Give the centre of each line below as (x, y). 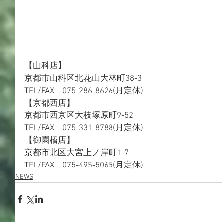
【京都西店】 (50, 103)
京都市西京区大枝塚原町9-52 (79, 116)
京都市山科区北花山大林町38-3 (83, 79)
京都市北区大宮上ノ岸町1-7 (77, 153)
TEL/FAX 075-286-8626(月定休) (84, 91)
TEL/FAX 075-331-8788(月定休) (84, 128)
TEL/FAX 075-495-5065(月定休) (84, 165)
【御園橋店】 (50, 140)
